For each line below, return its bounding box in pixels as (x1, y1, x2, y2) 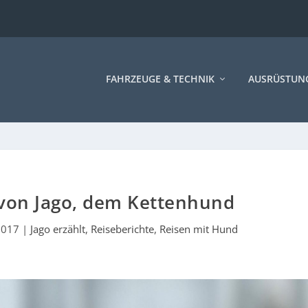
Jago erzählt (30, 221, 86, 236)
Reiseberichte (91, 221, 155, 236)
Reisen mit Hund (159, 221, 239, 236)
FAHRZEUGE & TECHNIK (106, 71, 214, 85)
